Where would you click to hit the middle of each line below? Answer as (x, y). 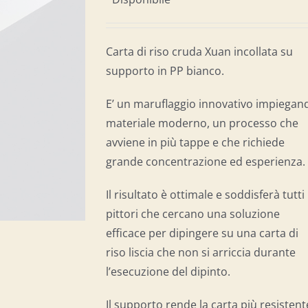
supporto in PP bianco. (165, 71)
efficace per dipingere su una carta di (202, 233)
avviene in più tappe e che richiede (195, 142)
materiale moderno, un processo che (202, 123)
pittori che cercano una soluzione (193, 214)
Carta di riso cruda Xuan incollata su (199, 52)
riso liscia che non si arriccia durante (201, 252)
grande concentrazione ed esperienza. (206, 162)
